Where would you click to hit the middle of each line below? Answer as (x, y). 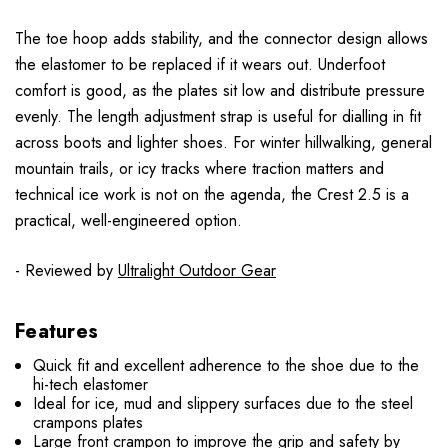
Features (56, 332)
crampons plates (88, 423)
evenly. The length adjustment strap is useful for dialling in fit (218, 117)
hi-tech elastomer (91, 385)
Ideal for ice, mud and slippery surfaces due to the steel (223, 404)
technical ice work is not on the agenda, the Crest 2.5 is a (212, 195)
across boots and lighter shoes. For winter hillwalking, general (223, 143)
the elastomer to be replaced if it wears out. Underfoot (200, 65)
